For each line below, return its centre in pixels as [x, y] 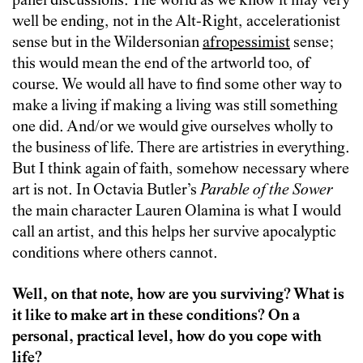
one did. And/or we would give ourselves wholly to [173, 127]
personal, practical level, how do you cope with [167, 337]
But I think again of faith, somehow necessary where [181, 169]
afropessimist [246, 43]
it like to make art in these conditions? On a [156, 316]
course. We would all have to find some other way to [177, 85]
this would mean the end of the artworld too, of [161, 64]
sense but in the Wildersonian [107, 43]
